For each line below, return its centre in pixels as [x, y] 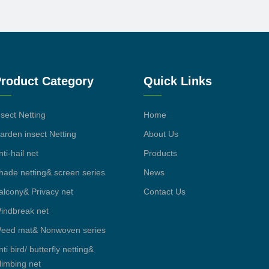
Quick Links [178, 81]
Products [160, 153]
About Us [161, 134]
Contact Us [165, 191]
